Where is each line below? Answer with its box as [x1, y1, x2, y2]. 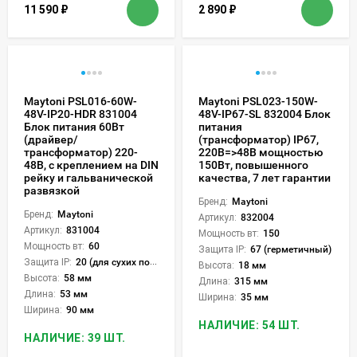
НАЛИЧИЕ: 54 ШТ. [198, 318, 300, 331]
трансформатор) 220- [24, 145, 138, 159]
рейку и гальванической [24, 171, 153, 184]
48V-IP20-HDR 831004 [24, 107, 137, 120]
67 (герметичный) [250, 243, 331, 255]
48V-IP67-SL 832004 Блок [198, 107, 331, 120]
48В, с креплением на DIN [24, 158, 159, 171]
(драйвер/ [24, 132, 78, 146]
